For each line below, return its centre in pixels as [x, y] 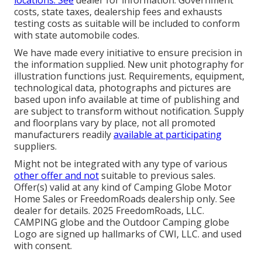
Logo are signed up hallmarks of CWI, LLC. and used [128, 234]
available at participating [168, 134]
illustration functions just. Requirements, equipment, [129, 76]
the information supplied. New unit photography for [129, 64]
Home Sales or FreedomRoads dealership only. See [125, 199]
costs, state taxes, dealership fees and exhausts [118, 11]
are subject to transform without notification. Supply [129, 111]
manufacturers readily [64, 134]
